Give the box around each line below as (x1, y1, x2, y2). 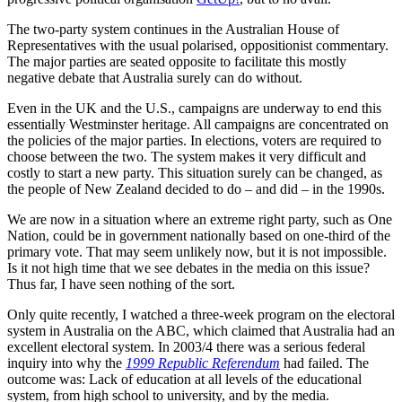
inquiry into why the (7, 354, 126, 371)
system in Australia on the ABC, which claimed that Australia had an (7, 322, 395, 338)
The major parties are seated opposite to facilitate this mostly (7, 53, 346, 69)
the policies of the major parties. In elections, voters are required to (7, 132, 381, 148)
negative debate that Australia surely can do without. (7, 69, 302, 85)
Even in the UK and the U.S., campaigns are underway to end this (7, 100, 381, 116)
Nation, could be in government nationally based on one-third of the (7, 227, 390, 243)
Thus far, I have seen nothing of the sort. (7, 275, 235, 292)
